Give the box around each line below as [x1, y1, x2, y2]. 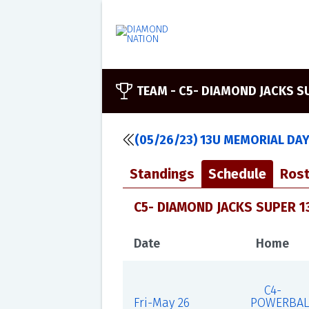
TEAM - [136, 83, 179, 99]
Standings [129, 166, 195, 182]
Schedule [208, 166, 266, 182]
